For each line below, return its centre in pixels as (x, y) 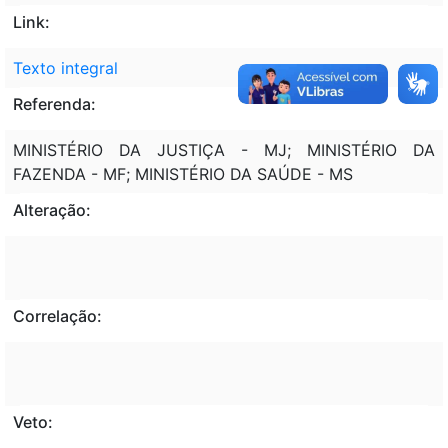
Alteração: (52, 209)
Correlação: (57, 315)
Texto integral (65, 67)
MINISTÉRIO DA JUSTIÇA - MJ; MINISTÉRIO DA (224, 149)
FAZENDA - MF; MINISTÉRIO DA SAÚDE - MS (183, 173)
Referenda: (54, 103)
